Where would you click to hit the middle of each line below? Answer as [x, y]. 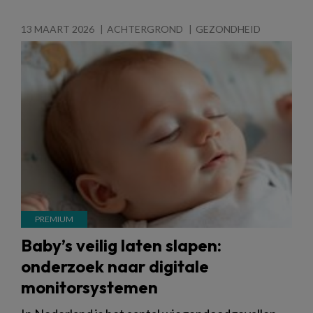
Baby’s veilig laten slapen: [121, 245]
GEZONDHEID [228, 29]
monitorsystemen [89, 287]
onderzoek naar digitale [115, 266]
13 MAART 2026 [58, 29]
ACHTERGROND [145, 29]
